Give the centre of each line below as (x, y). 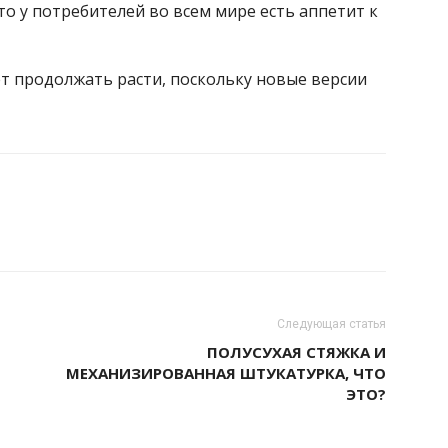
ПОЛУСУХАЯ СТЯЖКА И (296, 352)
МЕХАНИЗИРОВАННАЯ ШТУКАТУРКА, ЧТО (226, 373)
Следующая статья (331, 324)
